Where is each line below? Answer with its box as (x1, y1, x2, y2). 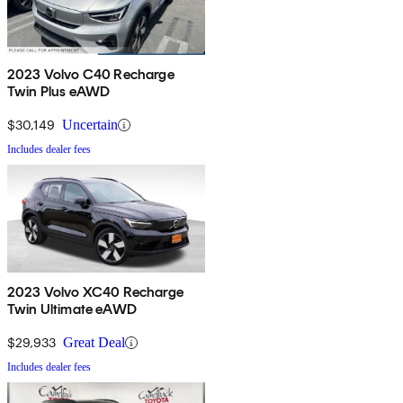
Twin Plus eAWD (7, 83, 111, 101)
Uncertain (62, 117, 118, 133)
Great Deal (63, 335, 125, 351)
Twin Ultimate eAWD (7, 300, 137, 318)
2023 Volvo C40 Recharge (7, 66, 175, 84)
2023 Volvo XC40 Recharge (7, 283, 184, 301)
